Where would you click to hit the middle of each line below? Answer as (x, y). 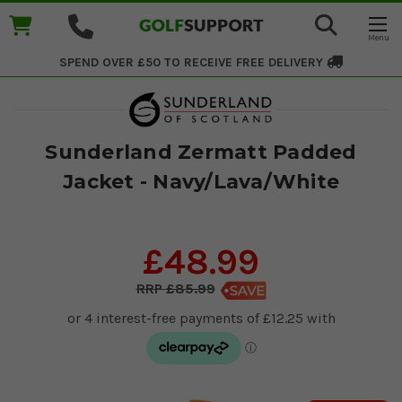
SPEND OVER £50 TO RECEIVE (146, 62)
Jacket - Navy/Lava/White (201, 181)
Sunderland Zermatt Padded (201, 152)
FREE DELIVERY (281, 62)
